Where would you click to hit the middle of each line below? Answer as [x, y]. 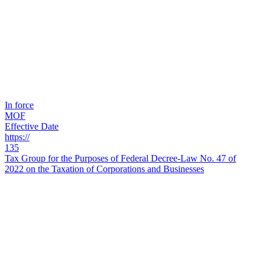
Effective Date [32, 127]
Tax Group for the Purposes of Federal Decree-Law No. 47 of [120, 159]
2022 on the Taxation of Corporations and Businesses [104, 169]
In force [19, 105]
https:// [17, 137]
